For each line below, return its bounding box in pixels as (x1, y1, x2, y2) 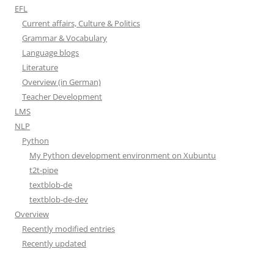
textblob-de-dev (29, 193, 88, 205)
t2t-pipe (29, 164, 58, 176)
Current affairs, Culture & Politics (22, 17, 140, 29)
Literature (22, 61, 58, 73)
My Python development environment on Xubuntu (29, 149, 216, 161)
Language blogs (22, 46, 79, 58)
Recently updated (22, 237, 86, 249)
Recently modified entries (22, 223, 115, 234)
